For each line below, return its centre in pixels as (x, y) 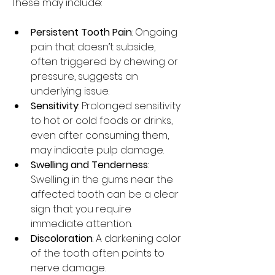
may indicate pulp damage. (97, 150)
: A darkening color (138, 238)
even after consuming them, (101, 135)
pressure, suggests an (86, 76)
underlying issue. (70, 91)
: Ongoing (156, 32)
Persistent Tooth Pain (81, 32)
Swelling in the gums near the (103, 180)
